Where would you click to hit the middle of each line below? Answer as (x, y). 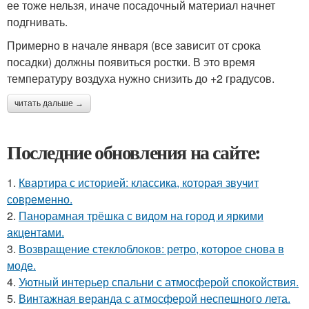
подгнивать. (37, 22)
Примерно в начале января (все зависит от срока (134, 46)
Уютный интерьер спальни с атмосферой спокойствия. (159, 282)
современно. (40, 199)
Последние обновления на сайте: (134, 152)
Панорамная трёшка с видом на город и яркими (141, 216)
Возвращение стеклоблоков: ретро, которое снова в (151, 249)
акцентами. (36, 232)
